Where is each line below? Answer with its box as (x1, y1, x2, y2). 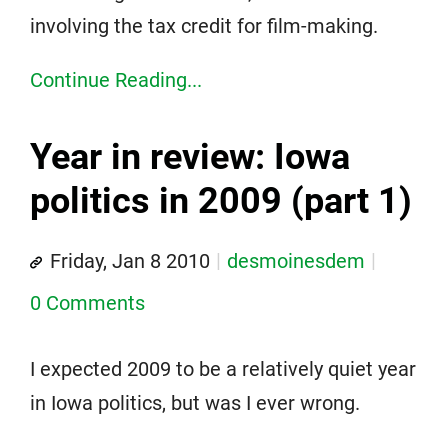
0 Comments (30, 291, 145, 315)
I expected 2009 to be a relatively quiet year (30, 357, 416, 381)
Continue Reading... (30, 68, 202, 92)
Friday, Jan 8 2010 (50, 249, 210, 273)
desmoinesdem (227, 249, 365, 273)
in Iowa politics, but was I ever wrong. (30, 391, 360, 415)
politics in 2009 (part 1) (30, 180, 412, 222)
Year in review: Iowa (30, 136, 350, 178)
